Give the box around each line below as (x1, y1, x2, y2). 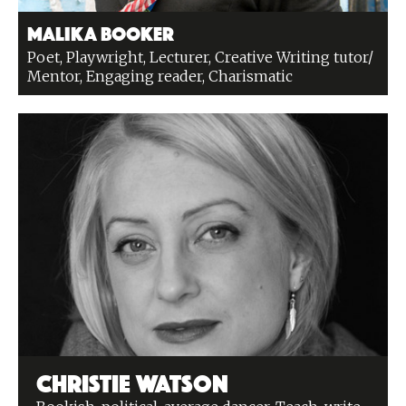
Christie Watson (36, 368, 228, 393)
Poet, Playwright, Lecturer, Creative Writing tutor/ (27, 48, 373, 66)
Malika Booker (27, 22, 174, 42)
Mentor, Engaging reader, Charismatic (27, 67, 293, 85)
